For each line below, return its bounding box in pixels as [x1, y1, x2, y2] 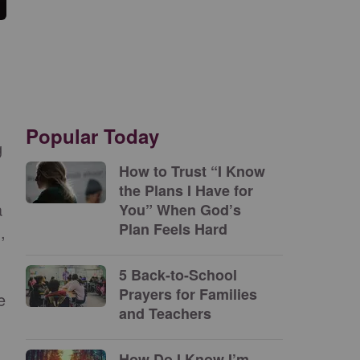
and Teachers [119, 303, 211, 324]
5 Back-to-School [119, 264, 237, 285]
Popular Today [26, 122, 159, 149]
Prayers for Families [119, 284, 257, 305]
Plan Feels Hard [119, 219, 231, 239]
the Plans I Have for [119, 180, 253, 201]
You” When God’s [119, 199, 241, 220]
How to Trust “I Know [119, 161, 265, 182]
